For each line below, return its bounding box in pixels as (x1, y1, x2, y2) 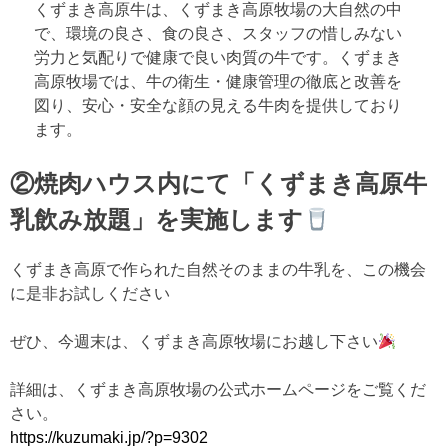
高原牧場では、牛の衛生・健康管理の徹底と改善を (34, 73, 402, 91)
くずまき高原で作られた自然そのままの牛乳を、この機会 (10, 261, 426, 279)
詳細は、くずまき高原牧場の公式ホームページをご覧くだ (10, 381, 426, 399)
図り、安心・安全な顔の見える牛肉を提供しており (34, 97, 402, 115)
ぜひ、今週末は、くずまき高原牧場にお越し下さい (10, 333, 378, 351)
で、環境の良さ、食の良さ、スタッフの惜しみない (34, 25, 402, 43)
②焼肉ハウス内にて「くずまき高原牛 (10, 170, 427, 198)
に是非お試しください (10, 285, 170, 303)
